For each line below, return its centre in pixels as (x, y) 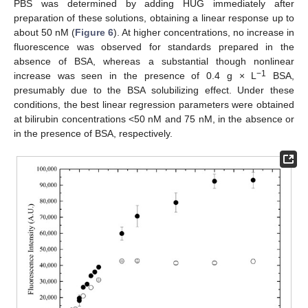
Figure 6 (94, 32)
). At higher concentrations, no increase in (204, 32)
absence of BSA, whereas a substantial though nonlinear (154, 61)
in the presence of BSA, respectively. (93, 133)
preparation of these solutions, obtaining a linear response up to (154, 18)
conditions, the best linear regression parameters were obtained (154, 104)
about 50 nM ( (44, 32)
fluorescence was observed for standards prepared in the (154, 47)
